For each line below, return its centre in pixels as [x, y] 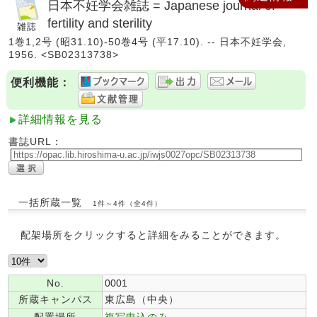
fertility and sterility [100, 23]
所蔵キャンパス [55, 299]
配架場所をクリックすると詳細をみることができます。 [153, 235]
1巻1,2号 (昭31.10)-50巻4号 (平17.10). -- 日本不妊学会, [148, 42]
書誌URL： [35, 142]
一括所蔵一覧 [52, 202]
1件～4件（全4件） [127, 203]
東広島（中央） [142, 299]
